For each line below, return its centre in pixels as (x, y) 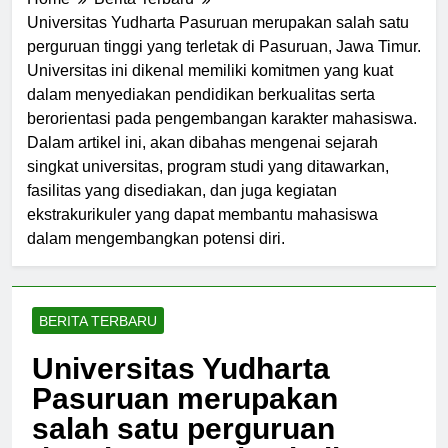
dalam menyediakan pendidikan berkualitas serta (201, 112)
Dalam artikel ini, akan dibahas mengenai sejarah (202, 160)
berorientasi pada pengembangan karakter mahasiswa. (222, 136)
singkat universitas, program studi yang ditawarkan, (208, 184)
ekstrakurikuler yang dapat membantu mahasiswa (202, 232)
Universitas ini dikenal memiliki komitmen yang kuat (210, 88)
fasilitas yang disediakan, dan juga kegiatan (182, 208)
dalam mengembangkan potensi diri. (156, 256)
